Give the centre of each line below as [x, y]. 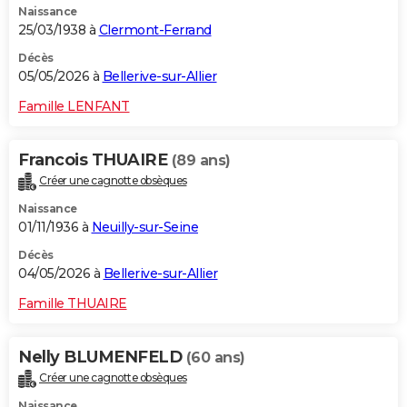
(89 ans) [201, 160]
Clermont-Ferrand [155, 30]
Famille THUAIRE [73, 303]
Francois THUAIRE [95, 159]
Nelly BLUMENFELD [102, 357]
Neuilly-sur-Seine [144, 227]
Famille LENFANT [74, 106]
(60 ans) [215, 357]
